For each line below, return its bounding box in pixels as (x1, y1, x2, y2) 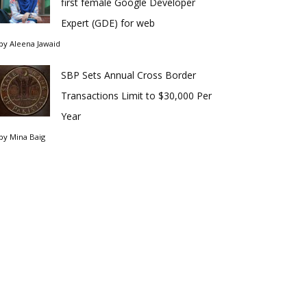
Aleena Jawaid (10, 38, 60, 49)
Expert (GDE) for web (61, 16, 155, 29)
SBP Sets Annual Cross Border (61, 69, 196, 82)
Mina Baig (10, 132, 45, 142)
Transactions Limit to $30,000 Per (61, 89, 212, 102)
